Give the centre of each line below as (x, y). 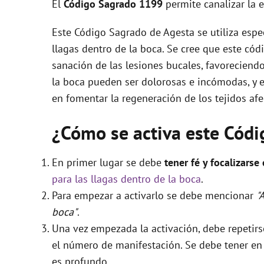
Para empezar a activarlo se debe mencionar (154, 195)
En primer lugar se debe (108, 162)
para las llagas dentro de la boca (126, 179)
